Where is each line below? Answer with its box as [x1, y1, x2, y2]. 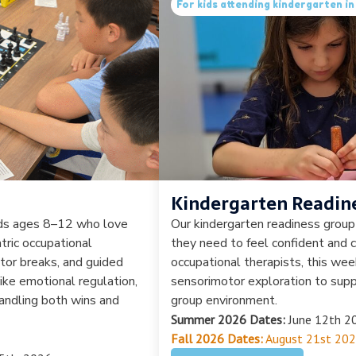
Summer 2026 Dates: [171, 311, 285, 327]
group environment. [171, 291, 277, 309]
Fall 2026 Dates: [171, 330, 263, 346]
